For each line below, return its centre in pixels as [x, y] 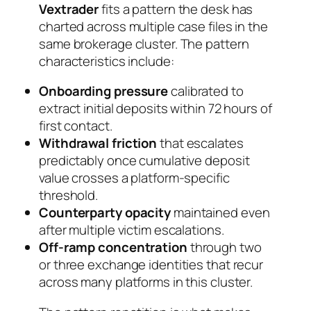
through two [224, 247]
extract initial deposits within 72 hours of [155, 109]
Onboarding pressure [104, 91]
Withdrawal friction [98, 143]
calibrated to [206, 91]
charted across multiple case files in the [153, 26]
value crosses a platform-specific [134, 178]
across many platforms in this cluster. [146, 282]
